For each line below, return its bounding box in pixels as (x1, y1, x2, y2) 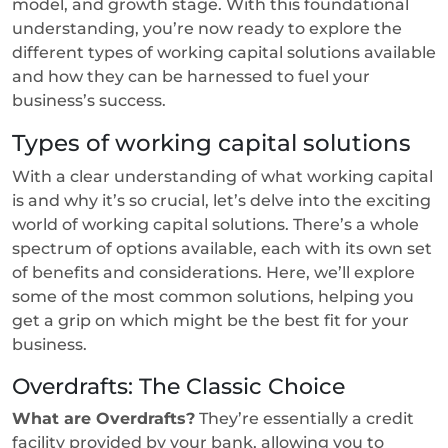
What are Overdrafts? (12, 408, 195, 428)
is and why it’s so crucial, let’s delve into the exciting (12, 190, 431, 210)
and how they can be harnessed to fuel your (12, 66, 370, 86)
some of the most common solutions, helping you (12, 286, 414, 306)
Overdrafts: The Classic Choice (12, 372, 351, 399)
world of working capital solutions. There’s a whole (12, 214, 419, 234)
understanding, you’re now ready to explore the (12, 18, 402, 38)
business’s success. (12, 90, 170, 110)
